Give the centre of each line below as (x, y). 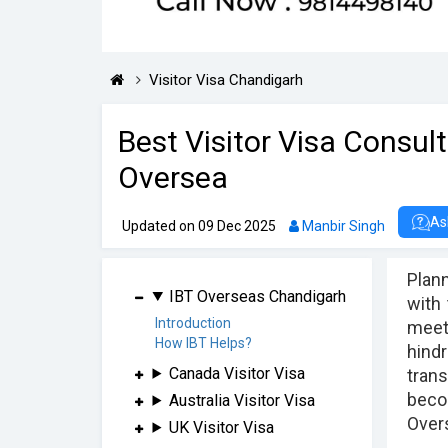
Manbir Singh (343, 226)
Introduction (192, 322)
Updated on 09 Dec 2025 (200, 226)
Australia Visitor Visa (242, 400)
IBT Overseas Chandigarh (258, 296)
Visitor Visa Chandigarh (226, 80)
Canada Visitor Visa (237, 373)
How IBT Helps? (203, 342)
